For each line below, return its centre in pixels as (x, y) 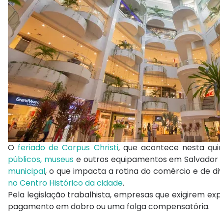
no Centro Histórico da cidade (65, 183)
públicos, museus (41, 160)
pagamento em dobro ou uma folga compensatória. (109, 207)
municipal (27, 171)
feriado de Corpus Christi (68, 148)
